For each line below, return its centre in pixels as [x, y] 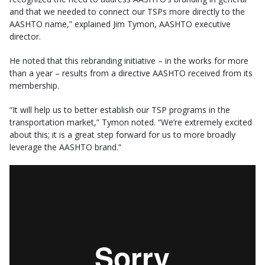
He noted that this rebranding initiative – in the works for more [129, 60]
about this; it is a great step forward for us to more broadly [122, 134]
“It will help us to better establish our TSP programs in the [120, 109]
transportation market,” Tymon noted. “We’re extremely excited [131, 122]
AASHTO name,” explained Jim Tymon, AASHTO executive [120, 24]
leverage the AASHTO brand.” [65, 147]
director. [25, 36]
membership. [34, 85]
